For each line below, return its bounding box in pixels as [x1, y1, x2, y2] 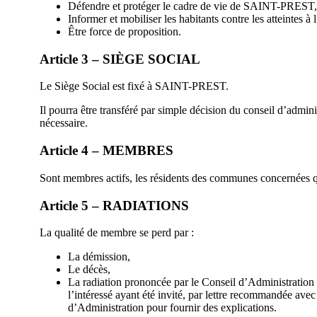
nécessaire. [40, 117, 88, 129]
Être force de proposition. [68, 25, 181, 38]
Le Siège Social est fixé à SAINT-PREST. [40, 80, 229, 93]
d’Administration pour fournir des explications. [68, 301, 277, 314]
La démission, [68, 250, 130, 263]
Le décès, [68, 263, 110, 276]
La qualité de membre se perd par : [40, 226, 194, 239]
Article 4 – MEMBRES [40, 143, 173, 158]
